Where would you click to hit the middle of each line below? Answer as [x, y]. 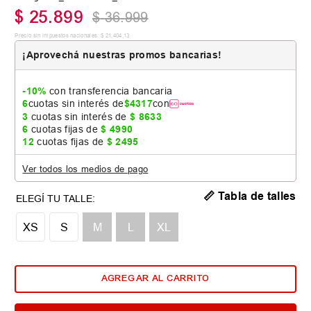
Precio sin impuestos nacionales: [57, 35]
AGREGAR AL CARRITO [155, 279]
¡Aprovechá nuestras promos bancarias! [122, 54]
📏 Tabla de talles [250, 196]
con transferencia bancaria [109, 91]
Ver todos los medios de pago [85, 168]
